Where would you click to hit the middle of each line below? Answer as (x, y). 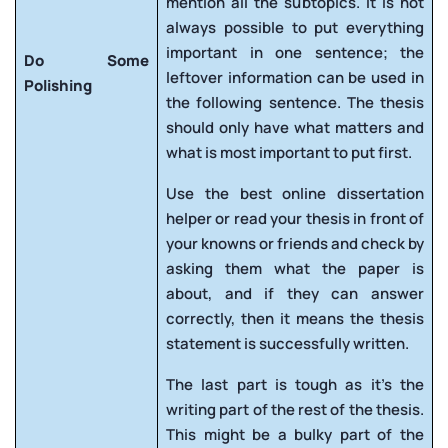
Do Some (86, 60)
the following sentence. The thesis (295, 102)
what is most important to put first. (289, 152)
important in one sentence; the (295, 52)
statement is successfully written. (287, 343)
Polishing (58, 85)
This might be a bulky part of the (295, 434)
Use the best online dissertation (295, 193)
